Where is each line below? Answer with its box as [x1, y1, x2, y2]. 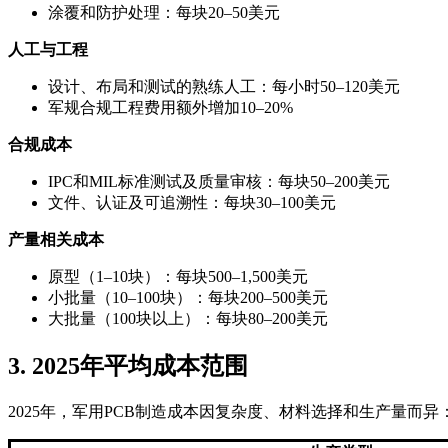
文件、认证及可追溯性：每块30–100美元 [48, 194, 336, 212]
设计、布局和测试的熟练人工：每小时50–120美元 [48, 78, 400, 96]
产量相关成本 [8, 231, 104, 249]
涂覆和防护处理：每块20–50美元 [48, 4, 280, 22]
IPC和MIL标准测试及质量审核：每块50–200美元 [48, 173, 390, 191]
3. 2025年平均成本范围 [8, 353, 248, 380]
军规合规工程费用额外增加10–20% [48, 99, 293, 117]
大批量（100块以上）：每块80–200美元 [48, 310, 328, 328]
